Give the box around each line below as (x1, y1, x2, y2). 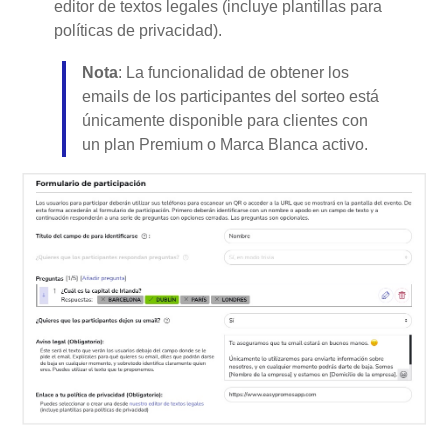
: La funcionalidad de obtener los (118, 63, 350, 81)
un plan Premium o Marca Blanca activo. (82, 135, 369, 153)
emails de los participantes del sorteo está (82, 87, 380, 105)
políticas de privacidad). (54, 21, 223, 39)
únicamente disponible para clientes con (82, 111, 369, 129)
